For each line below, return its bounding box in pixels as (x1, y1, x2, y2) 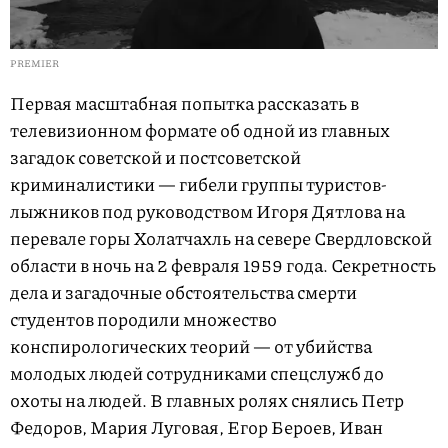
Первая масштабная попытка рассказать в (10, 89, 359, 116)
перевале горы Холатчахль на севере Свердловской (10, 224, 432, 251)
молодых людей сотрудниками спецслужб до (10, 359, 384, 386)
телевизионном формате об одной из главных (10, 116, 390, 143)
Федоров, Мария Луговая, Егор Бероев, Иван (10, 413, 383, 440)
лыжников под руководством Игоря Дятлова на (10, 197, 405, 224)
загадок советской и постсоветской (10, 143, 301, 170)
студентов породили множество (10, 305, 277, 332)
